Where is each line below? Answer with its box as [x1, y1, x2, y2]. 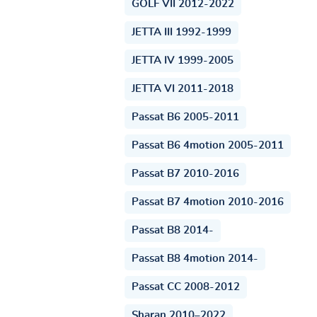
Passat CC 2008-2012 [132, 281, 240, 292]
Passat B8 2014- [132, 224, 214, 236]
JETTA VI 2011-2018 [132, 83, 234, 94]
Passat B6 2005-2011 [132, 111, 239, 122]
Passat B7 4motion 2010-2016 [132, 196, 284, 207]
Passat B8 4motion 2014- [132, 253, 258, 264]
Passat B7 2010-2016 [132, 168, 239, 179]
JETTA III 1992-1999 [132, 26, 231, 38]
